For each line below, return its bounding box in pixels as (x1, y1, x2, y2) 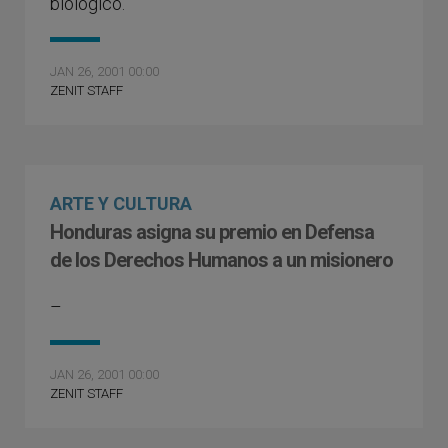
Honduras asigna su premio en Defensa (50, 220, 374, 244)
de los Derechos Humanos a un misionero (50, 248, 393, 272)
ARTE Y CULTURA (50, 193, 192, 214)
